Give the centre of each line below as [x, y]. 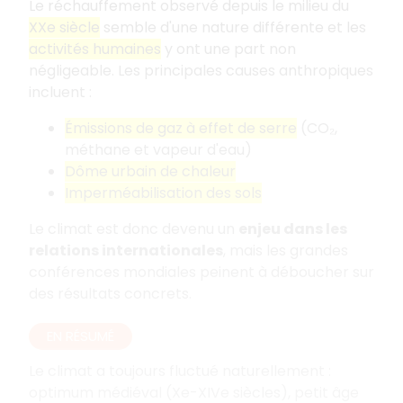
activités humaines [95, 49]
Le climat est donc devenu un [134, 229]
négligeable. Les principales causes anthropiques [201, 71]
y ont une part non [228, 49]
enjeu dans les [293, 229]
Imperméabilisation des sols [163, 193]
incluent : [60, 92]
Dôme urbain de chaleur [150, 171]
